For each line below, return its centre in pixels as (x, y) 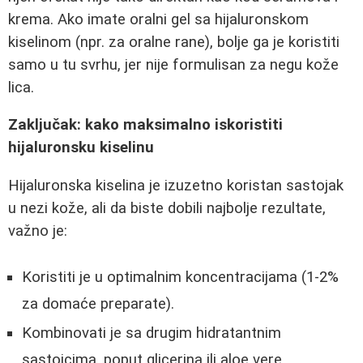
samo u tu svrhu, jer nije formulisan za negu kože (173, 64)
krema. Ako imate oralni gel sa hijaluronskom (158, 19)
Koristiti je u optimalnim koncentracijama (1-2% (180, 277)
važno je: (38, 231)
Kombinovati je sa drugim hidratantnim (152, 333)
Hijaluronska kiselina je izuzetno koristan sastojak (176, 186)
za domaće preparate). (98, 303)
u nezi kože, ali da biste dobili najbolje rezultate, (167, 209)
